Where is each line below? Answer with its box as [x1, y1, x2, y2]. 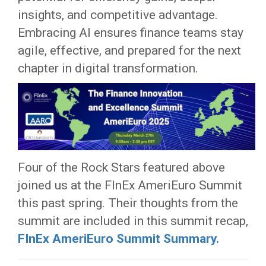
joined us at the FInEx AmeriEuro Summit [18, 178, 242, 193]
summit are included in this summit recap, [18, 214, 248, 229]
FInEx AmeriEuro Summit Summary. [18, 232, 219, 246]
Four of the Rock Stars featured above [18, 160, 225, 175]
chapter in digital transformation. [18, 61, 198, 76]
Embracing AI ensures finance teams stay [18, 26, 243, 40]
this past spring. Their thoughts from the [18, 196, 238, 211]
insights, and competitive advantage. [18, 8, 218, 23]
